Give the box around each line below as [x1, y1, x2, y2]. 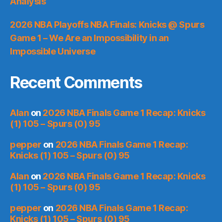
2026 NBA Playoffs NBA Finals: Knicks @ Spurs [10, 19, 205, 30]
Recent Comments [10, 72, 143, 92]
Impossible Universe [10, 46, 96, 56]
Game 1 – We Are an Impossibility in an [10, 32, 169, 43]
